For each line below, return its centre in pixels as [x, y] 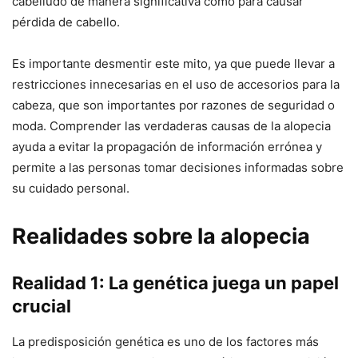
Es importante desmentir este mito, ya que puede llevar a [173, 63]
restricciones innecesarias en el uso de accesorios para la [176, 84]
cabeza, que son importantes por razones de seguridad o [173, 105]
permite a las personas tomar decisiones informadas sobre [178, 167]
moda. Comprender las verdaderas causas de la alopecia [171, 125]
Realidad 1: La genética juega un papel [175, 282]
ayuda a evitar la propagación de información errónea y [167, 146]
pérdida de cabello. [66, 22]
